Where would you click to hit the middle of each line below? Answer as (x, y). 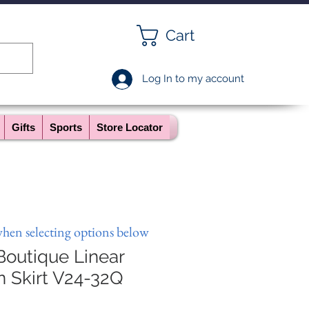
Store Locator (130, 127)
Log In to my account (193, 79)
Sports (66, 127)
